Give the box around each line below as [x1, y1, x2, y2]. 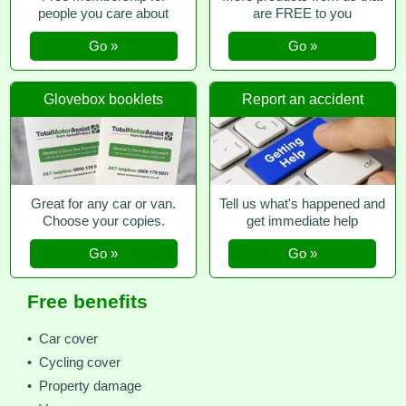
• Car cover [27, 331, 98, 346]
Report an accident [241, 92, 363, 108]
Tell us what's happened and [219, 196, 386, 211]
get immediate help [246, 213, 359, 228]
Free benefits [27, 290, 148, 313]
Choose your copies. [42, 213, 165, 228]
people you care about [38, 6, 169, 22]
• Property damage [27, 378, 141, 393]
